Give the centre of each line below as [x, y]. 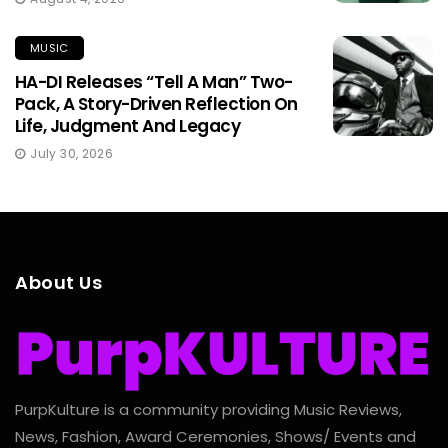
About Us [59, 283]
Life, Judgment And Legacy [128, 126]
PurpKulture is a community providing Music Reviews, [208, 409]
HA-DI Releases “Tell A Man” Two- [154, 82]
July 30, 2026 [72, 154]
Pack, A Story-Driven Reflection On [156, 104]
